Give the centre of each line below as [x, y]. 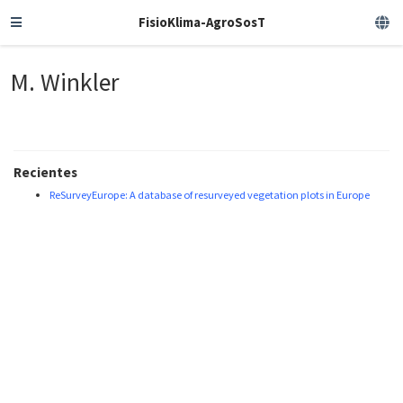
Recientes [45, 173]
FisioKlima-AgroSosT [201, 22]
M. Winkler [65, 82]
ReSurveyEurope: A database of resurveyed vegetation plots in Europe [210, 195]
